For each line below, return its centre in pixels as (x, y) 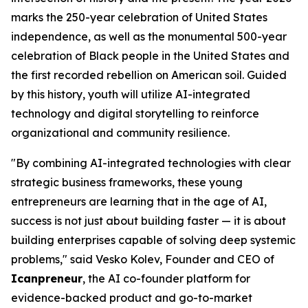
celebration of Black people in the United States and (150, 56)
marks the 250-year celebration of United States (139, 17)
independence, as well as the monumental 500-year (149, 36)
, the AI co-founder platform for (166, 278)
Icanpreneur (47, 278)
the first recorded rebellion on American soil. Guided (149, 75)
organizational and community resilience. (120, 133)
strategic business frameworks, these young (127, 182)
